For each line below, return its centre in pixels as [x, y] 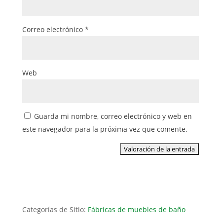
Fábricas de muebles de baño [136, 209]
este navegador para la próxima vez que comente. [105, 129]
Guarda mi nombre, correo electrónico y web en [113, 116]
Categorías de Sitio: [55, 209]
